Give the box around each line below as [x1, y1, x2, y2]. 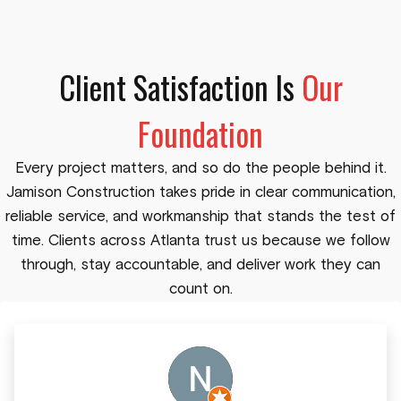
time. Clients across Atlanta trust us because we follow [11, 234, 390, 250]
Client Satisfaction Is [58, 64, 302, 111]
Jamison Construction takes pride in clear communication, [5, 185, 396, 201]
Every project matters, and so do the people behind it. [14, 161, 387, 177]
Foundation [138, 110, 263, 158]
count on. [168, 282, 233, 298]
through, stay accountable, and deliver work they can [21, 258, 380, 274]
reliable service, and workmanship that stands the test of [5, 209, 396, 226]
